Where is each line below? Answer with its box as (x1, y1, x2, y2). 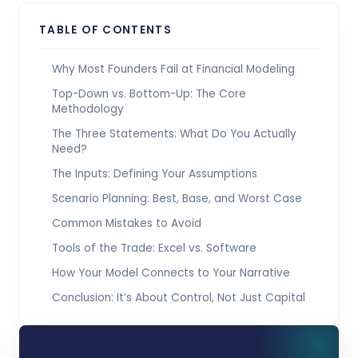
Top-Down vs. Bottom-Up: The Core (52, 86, 246, 101)
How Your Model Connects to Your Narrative (52, 265, 290, 280)
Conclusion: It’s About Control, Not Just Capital (52, 290, 305, 305)
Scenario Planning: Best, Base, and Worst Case (52, 191, 302, 206)
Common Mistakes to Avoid (52, 216, 201, 231)
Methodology (52, 101, 124, 117)
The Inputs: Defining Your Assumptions (52, 166, 257, 181)
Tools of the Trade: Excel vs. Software (52, 241, 257, 256)
